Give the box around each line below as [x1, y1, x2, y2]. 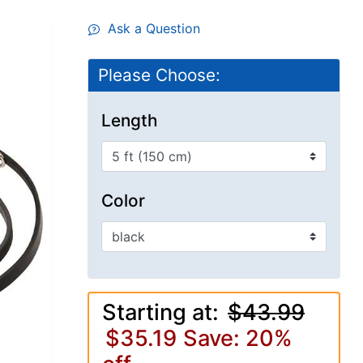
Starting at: [102, 299, 225, 327]
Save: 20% [183, 325, 293, 352]
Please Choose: [98, 65, 221, 86]
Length [101, 110, 159, 131]
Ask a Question [100, 20, 201, 37]
